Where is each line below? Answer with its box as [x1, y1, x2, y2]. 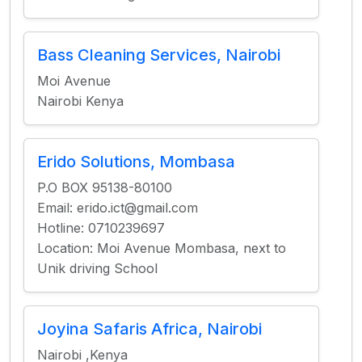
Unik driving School [37, 260, 158, 276]
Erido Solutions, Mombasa [37, 152, 235, 171]
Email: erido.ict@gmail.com [37, 200, 198, 216]
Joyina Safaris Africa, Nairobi [37, 319, 262, 339]
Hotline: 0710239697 [37, 220, 165, 236]
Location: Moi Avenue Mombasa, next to [37, 240, 286, 256]
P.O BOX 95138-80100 [37, 179, 172, 196]
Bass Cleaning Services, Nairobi [37, 45, 280, 65]
